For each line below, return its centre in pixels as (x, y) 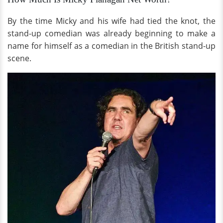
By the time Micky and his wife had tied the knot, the (111, 21)
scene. (19, 58)
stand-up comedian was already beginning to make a (111, 33)
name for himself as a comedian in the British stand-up (111, 46)
